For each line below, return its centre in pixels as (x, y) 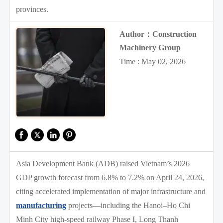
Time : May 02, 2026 (152, 62)
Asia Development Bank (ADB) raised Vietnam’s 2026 (103, 163)
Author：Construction (158, 34)
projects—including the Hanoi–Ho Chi (128, 205)
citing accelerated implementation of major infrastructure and (111, 191)
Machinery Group (150, 47)
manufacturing (41, 205)
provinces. (32, 9)
